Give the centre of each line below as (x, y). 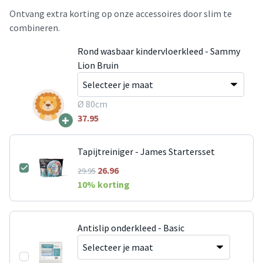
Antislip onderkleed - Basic (131, 227)
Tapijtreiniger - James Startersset (146, 151)
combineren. (35, 27)
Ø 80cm (92, 104)
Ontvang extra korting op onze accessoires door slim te (121, 13)
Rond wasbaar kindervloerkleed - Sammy (159, 51)
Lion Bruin (98, 65)
